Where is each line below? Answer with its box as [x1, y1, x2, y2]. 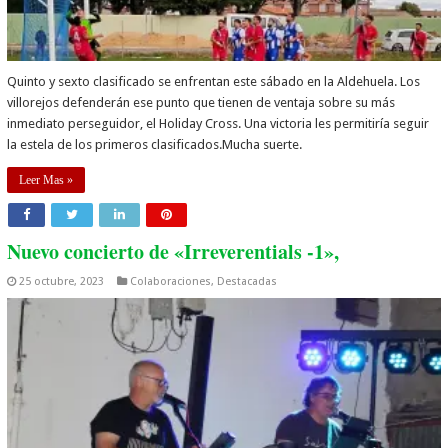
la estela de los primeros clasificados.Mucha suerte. [7, 136, 303, 152]
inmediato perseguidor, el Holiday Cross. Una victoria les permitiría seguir [7, 115, 430, 131]
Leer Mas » [19, 172, 74, 187]
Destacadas [217, 274, 278, 288]
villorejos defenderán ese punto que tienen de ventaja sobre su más [7, 94, 396, 110]
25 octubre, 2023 [19, 274, 105, 288]
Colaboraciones [130, 274, 212, 288]
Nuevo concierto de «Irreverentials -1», [7, 236, 340, 266]
